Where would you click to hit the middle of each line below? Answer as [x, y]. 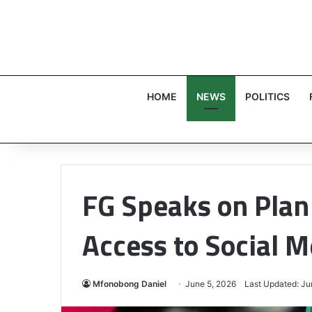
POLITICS [267, 96]
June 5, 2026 [211, 284]
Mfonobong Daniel [130, 284]
